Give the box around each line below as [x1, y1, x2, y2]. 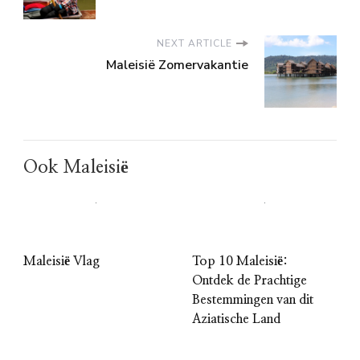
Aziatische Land [192, 313, 280, 326]
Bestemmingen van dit [192, 293, 313, 307]
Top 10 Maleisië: [192, 255, 288, 268]
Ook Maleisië [23, 158, 129, 177]
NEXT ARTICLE [157, 37, 232, 51]
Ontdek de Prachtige [192, 274, 307, 288]
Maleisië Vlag [23, 255, 100, 268]
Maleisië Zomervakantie [106, 56, 248, 75]
